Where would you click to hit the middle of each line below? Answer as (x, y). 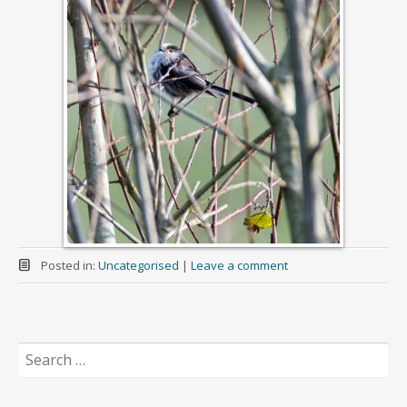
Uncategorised (138, 265)
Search (37, 350)
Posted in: (69, 265)
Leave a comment (239, 265)
